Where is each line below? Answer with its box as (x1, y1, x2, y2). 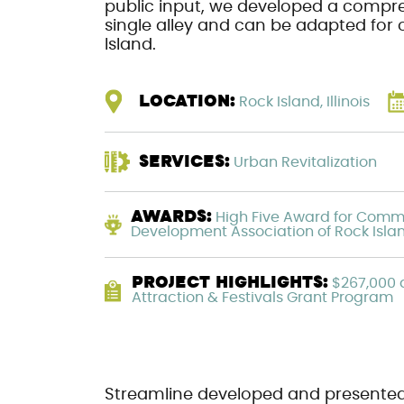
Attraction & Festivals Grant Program (132, 290, 394, 305)
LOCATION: (138, 94, 235, 109)
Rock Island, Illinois (234, 94, 370, 109)
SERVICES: (138, 154, 230, 170)
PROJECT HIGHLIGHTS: (132, 276, 329, 290)
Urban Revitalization (229, 154, 377, 170)
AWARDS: (130, 210, 212, 225)
